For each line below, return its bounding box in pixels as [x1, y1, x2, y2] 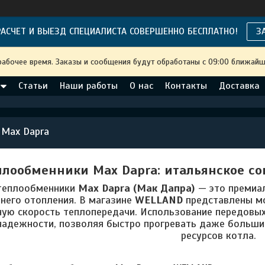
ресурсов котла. [180, 229, 256, 242]
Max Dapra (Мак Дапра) [78, 182, 195, 195]
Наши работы [60, 80, 118, 92]
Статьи [18, 80, 48, 92]
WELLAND [135, 193, 183, 206]
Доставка [219, 80, 260, 92]
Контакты [165, 80, 207, 92]
